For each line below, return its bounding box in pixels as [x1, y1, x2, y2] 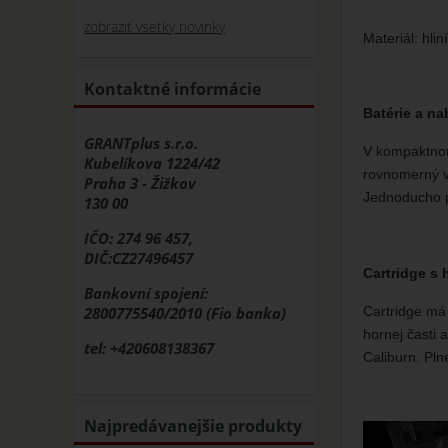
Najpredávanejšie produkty [84, 414, 303, 437]
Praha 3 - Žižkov [84, 173, 197, 194]
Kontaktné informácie [84, 77, 262, 100]
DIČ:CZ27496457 [84, 248, 194, 269]
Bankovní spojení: [84, 283, 209, 304]
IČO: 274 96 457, [84, 228, 194, 249]
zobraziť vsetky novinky [84, 16, 226, 36]
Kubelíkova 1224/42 [84, 153, 221, 174]
